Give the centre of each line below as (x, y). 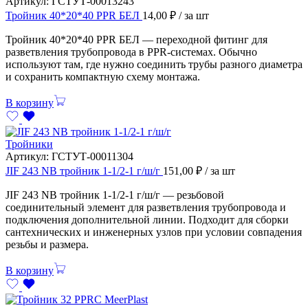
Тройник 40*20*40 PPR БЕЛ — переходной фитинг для (136, 39)
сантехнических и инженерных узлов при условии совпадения (154, 232)
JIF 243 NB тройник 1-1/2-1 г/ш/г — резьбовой (115, 195)
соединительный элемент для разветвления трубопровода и (146, 207)
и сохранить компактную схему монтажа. (103, 76)
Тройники (29, 144)
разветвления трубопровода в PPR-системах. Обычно (131, 52)
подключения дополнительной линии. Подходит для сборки (147, 219)
